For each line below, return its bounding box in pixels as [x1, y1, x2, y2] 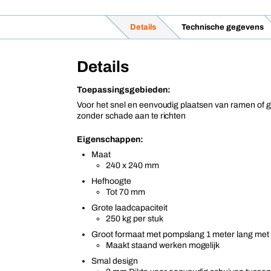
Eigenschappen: [77, 135, 143, 144]
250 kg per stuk [106, 214, 163, 223]
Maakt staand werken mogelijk [106, 241, 220, 250]
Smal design [91, 256, 138, 266]
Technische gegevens [181, 23, 264, 31]
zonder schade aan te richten [77, 111, 186, 120]
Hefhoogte [91, 177, 131, 186]
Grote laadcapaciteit [91, 203, 168, 212]
